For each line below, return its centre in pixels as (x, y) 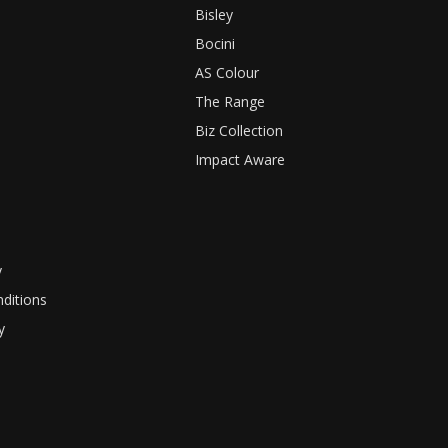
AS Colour (227, 73)
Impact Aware (240, 160)
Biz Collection (239, 131)
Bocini (215, 44)
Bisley (214, 15)
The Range (230, 102)
